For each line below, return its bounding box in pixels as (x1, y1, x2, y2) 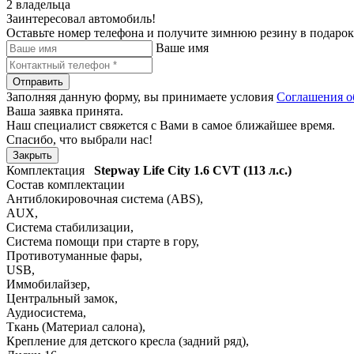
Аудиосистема (6, 305, 83, 319)
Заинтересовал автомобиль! (6, 11, 156, 25)
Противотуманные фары (6, 248, 139, 262)
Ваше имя (156, 40, 209, 55)
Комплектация (6, 163, 91, 177)
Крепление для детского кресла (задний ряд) (6, 333, 246, 348)
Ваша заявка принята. (6, 104, 123, 118)
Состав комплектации (6, 177, 125, 191)
